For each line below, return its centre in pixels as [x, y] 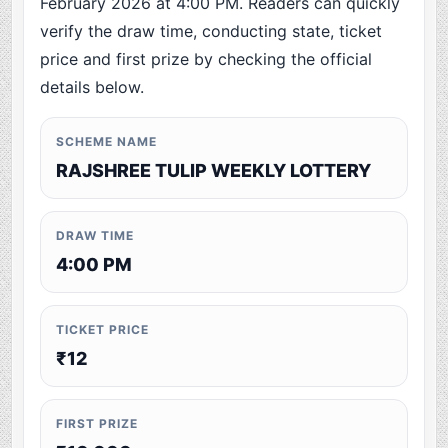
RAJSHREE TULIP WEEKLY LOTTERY [214, 171]
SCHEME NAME [106, 142]
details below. [92, 87]
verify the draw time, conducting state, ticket [211, 31]
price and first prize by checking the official [206, 59]
